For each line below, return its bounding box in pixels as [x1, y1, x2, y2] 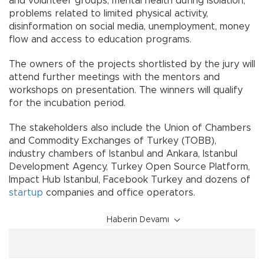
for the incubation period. [9, 98, 126, 108]
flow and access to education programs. [9, 34, 192, 44]
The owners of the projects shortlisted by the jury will [9, 59, 255, 69]
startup [9, 187, 43, 197]
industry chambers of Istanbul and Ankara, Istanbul [9, 148, 237, 159]
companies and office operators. [43, 187, 195, 197]
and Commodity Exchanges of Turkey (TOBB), [9, 136, 216, 146]
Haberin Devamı [107, 215, 169, 224]
